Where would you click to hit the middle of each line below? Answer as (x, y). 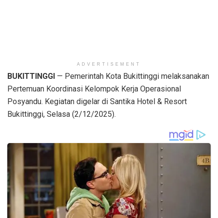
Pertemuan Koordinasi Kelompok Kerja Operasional (94, 89)
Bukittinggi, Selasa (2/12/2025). (62, 114)
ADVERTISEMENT (109, 64)
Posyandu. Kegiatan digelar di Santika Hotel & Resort (97, 102)
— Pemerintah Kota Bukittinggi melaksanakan (132, 76)
